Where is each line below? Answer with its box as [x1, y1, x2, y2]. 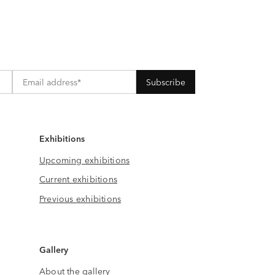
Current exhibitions [39, 172, 117, 185]
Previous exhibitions [39, 192, 122, 204]
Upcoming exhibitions [39, 153, 130, 166]
